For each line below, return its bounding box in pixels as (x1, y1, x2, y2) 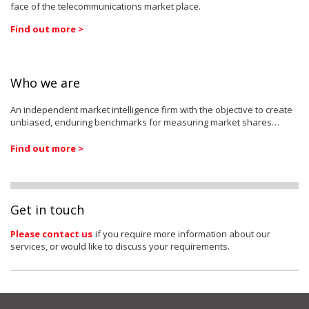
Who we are (10, 74, 80, 91)
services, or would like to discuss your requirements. (10, 240, 230, 252)
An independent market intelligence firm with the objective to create (10, 103, 292, 116)
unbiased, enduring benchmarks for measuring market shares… (10, 116, 279, 128)
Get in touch (10, 201, 84, 218)
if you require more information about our (95, 228, 270, 240)
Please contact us (10, 228, 92, 240)
